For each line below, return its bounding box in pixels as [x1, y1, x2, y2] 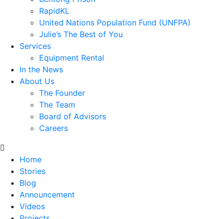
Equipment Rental [39, 52, 104, 63]
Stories [20, 166, 45, 176]
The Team [39, 99, 75, 109]
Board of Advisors [39, 111, 106, 121]
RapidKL [39, 5, 69, 16]
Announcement [20, 189, 75, 199]
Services [20, 41, 51, 51]
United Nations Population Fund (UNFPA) [39, 17, 191, 27]
